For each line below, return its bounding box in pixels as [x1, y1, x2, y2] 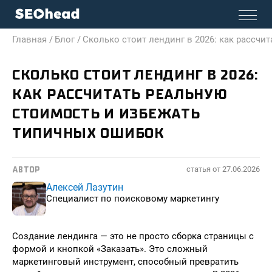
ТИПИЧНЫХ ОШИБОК [12, 124, 165, 141]
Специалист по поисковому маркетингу [46, 193, 219, 204]
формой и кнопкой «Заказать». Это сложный [12, 243, 208, 254]
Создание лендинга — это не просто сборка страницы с [12, 231, 254, 242]
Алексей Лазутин [46, 182, 123, 193]
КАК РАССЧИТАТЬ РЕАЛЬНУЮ [12, 86, 228, 103]
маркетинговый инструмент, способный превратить [12, 256, 239, 267]
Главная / [12, 34, 53, 45]
